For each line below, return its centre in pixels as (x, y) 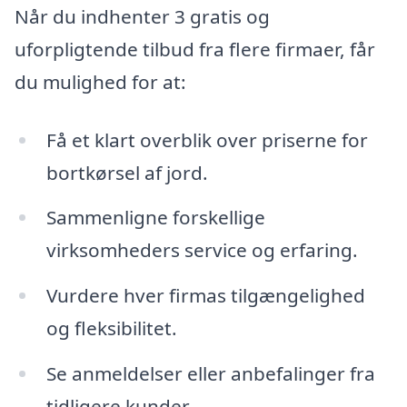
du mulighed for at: (100, 81)
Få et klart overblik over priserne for (207, 139)
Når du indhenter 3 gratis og (142, 16)
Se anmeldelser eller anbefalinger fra (210, 374)
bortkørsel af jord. (127, 172)
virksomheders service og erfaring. (202, 250)
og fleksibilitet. (111, 328)
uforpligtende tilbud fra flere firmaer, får (195, 49)
